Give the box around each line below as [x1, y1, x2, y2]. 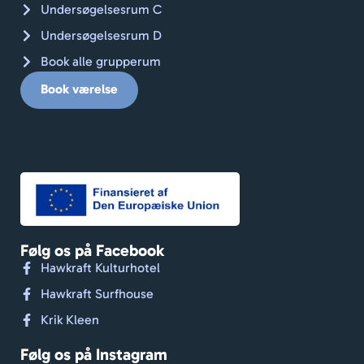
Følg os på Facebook [20, 240, 164, 260]
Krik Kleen [41, 311, 99, 327]
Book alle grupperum [41, 53, 161, 69]
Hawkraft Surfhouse [41, 285, 154, 301]
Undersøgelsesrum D [41, 27, 162, 43]
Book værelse [41, 80, 118, 97]
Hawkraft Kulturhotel [41, 259, 160, 275]
